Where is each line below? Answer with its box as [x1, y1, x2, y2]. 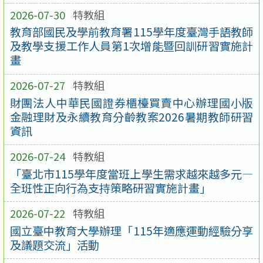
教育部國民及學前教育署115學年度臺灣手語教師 [9, 23, 254, 41]
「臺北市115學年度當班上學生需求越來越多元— [9, 165, 254, 182]
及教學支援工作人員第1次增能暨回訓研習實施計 [9, 38, 254, 55]
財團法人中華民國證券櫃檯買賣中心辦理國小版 [9, 94, 254, 111]
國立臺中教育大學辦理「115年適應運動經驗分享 [9, 222, 254, 239]
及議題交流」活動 [9, 236, 99, 253]
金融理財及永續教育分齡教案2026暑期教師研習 [9, 108, 254, 125]
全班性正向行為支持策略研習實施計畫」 [9, 179, 211, 196]
